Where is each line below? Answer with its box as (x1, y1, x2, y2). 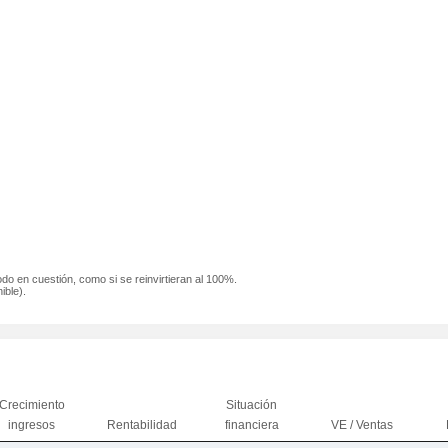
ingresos (8, 418, 55, 432)
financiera (224, 418, 279, 432)
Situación (226, 398, 277, 412)
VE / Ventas (330, 418, 393, 432)
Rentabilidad (106, 418, 177, 432)
